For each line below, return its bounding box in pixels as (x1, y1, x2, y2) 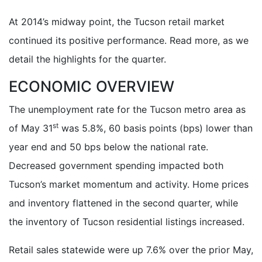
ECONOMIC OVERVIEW (9, 77, 174, 95)
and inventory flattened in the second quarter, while (9, 196, 238, 209)
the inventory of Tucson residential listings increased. (9, 215, 244, 227)
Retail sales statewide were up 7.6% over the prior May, (9, 243, 253, 256)
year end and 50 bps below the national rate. (9, 140, 208, 153)
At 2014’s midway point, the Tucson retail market (9, 15, 225, 27)
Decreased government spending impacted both (9, 159, 223, 171)
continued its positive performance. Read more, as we (9, 34, 249, 46)
